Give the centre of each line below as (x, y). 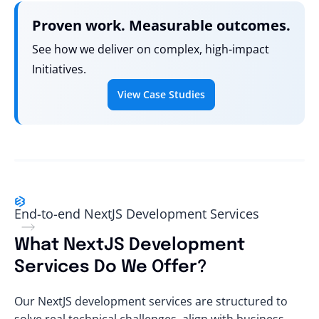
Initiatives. (59, 69)
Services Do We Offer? (111, 267)
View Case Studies (161, 94)
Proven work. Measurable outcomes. (161, 26)
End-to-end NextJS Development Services (137, 213)
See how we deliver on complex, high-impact (151, 49)
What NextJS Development (130, 245)
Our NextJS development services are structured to (151, 301)
